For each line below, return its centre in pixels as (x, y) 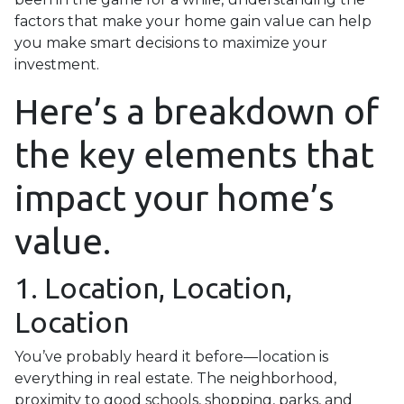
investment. (57, 64)
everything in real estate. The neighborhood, (175, 378)
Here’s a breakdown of (197, 111)
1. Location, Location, (153, 288)
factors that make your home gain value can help (193, 21)
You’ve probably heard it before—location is (171, 357)
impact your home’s (174, 198)
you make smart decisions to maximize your (171, 43)
